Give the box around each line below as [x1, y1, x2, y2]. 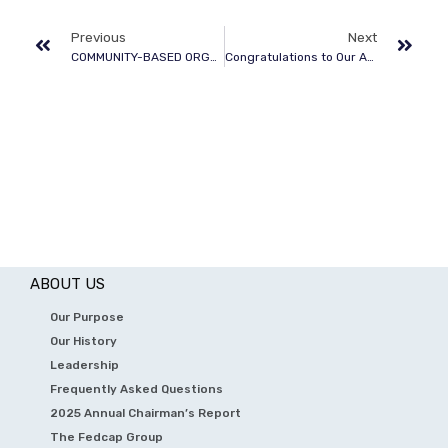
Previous [71, 28, 126, 45]
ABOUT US [30, 274, 105, 293]
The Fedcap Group [50, 429, 163, 444]
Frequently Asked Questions [50, 381, 223, 396]
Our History [50, 333, 117, 348]
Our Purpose [50, 309, 124, 324]
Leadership [50, 357, 119, 372]
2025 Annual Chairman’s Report [50, 405, 241, 420]
